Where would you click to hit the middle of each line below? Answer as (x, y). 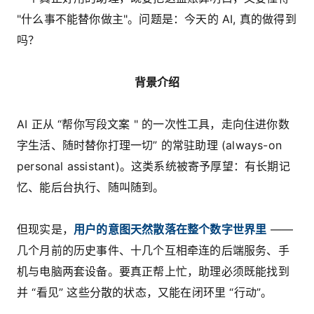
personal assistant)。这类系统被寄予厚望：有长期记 (153, 166)
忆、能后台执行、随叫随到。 (91, 187)
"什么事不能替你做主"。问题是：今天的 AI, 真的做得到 (157, 19)
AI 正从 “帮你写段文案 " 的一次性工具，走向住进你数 (153, 124)
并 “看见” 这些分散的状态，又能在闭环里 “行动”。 (145, 292)
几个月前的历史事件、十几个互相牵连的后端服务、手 (153, 250)
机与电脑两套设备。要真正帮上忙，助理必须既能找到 (153, 271)
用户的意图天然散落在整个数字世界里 (170, 229)
